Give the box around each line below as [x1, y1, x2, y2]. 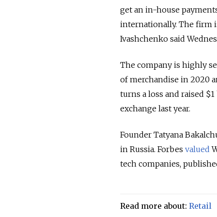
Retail [189, 201, 212, 211]
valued [185, 144, 210, 154]
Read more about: [120, 201, 189, 211]
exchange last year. [120, 103, 190, 113]
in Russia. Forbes [120, 144, 185, 154]
